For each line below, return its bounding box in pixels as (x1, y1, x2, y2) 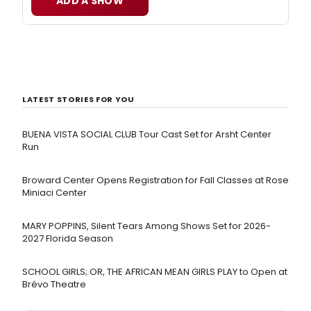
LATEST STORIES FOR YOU (22, 94, 135, 106)
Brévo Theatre (22, 278, 86, 292)
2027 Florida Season (22, 232, 113, 246)
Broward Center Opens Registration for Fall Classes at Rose (22, 174, 289, 187)
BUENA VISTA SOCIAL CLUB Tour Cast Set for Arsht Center (22, 128, 271, 142)
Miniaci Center (22, 186, 87, 200)
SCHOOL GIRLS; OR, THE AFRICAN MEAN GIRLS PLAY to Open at (22, 265, 287, 279)
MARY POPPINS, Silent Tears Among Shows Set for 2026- (22, 219, 271, 233)
